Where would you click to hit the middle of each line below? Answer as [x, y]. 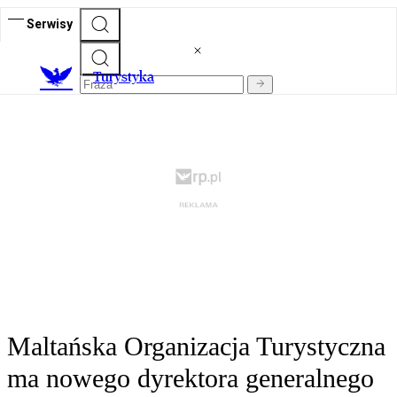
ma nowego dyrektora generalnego [191, 378]
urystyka [128, 77]
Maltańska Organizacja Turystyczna [196, 346]
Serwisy [50, 23]
